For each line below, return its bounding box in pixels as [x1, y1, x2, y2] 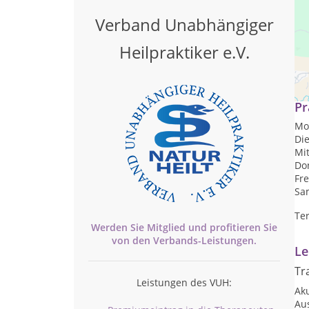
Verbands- [153, 234, 201, 247]
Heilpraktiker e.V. [119, 41, 250, 63]
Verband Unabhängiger [94, 13, 274, 36]
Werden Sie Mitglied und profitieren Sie [91, 221, 277, 234]
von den [112, 234, 153, 247]
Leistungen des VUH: [137, 276, 232, 289]
